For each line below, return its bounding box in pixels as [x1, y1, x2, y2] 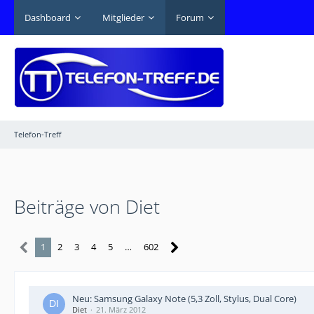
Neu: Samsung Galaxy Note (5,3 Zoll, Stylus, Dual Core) [72, 292, 296, 305]
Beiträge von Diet [14, 193, 160, 219]
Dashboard [25, 11, 71, 24]
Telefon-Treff [14, 129, 61, 139]
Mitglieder [102, 11, 144, 24]
